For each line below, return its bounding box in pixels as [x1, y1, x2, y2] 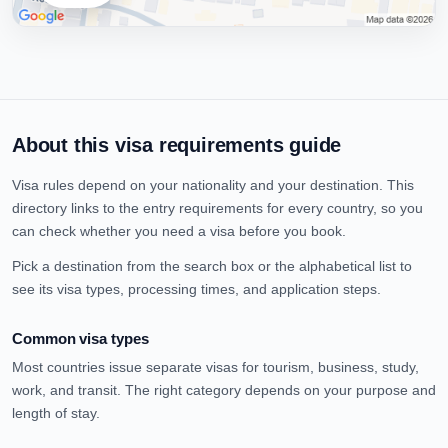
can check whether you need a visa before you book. [12, 223, 346, 239]
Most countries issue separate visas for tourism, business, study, [12, 359, 419, 375]
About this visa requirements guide [12, 134, 342, 156]
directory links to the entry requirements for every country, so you [12, 200, 423, 216]
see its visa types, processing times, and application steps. [12, 281, 381, 297]
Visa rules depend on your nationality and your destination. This [12, 177, 414, 193]
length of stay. [12, 405, 100, 421]
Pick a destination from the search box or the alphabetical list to [12, 258, 412, 274]
